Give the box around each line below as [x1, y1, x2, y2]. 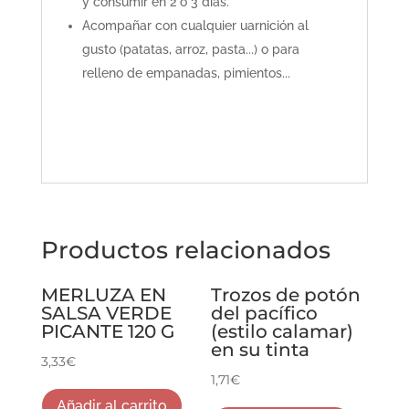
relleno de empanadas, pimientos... [81, 66, 290, 81]
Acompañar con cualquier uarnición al [81, 18, 309, 34]
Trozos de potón [211, 284, 362, 307]
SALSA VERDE [40, 302, 172, 325]
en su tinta [211, 339, 310, 362]
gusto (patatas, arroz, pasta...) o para [81, 42, 299, 58]
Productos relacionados [40, 236, 330, 266]
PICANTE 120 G [40, 320, 174, 343]
